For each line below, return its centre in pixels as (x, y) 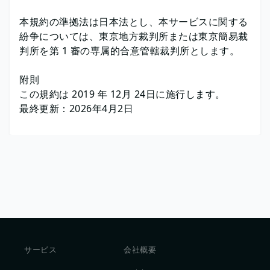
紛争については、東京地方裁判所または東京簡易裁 (134, 36)
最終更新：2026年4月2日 (76, 108)
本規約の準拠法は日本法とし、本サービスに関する (134, 22)
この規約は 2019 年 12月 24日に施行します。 (122, 94)
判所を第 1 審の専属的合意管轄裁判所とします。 (129, 51)
